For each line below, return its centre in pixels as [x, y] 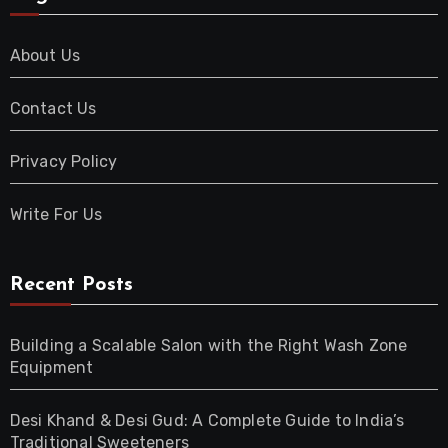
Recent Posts [71, 285]
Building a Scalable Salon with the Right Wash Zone [208, 346]
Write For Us [55, 215]
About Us [45, 56]
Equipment [51, 368]
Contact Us [53, 109]
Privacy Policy [63, 162]
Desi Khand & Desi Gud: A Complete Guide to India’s [207, 421]
